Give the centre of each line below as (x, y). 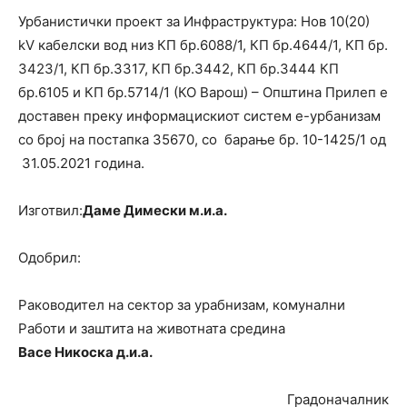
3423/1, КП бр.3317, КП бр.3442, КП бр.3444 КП (179, 69)
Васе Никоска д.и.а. (85, 352)
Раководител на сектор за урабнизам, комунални (182, 305)
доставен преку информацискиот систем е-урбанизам (199, 116)
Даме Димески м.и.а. (155, 210)
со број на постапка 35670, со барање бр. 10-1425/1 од (202, 139)
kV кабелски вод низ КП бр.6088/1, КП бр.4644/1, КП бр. (203, 45)
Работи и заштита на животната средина (152, 328)
